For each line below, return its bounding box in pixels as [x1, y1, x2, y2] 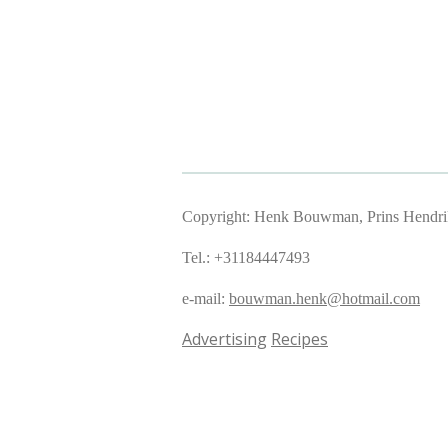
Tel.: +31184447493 [182, 249, 310, 266]
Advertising [182, 328, 267, 350]
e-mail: [182, 290, 229, 307]
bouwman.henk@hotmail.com [229, 290, 420, 307]
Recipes [271, 328, 328, 350]
